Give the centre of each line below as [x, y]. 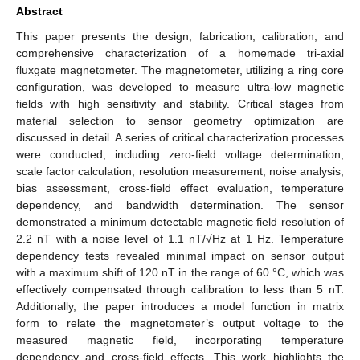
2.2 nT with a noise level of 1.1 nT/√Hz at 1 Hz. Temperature [180, 238]
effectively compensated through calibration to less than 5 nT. [180, 289]
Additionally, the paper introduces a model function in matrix [180, 306]
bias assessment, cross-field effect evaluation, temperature [180, 188]
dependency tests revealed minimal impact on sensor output [180, 255]
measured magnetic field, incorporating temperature [180, 340]
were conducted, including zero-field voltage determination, [180, 154]
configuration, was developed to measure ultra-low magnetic [180, 86]
